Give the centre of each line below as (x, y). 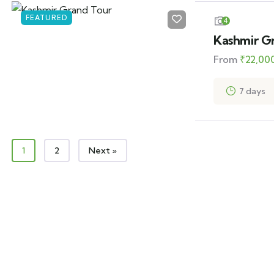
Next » (102, 150)
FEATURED (46, 18)
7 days (252, 91)
